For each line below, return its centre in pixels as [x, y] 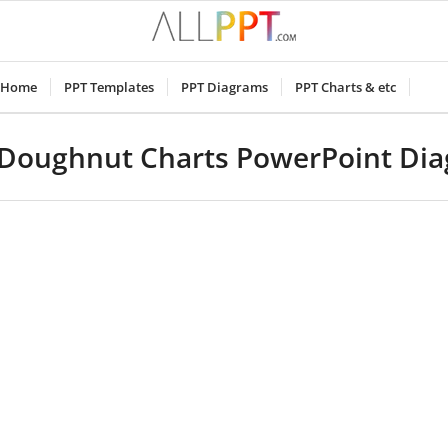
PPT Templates [108, 87]
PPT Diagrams [224, 87]
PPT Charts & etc [345, 87]
